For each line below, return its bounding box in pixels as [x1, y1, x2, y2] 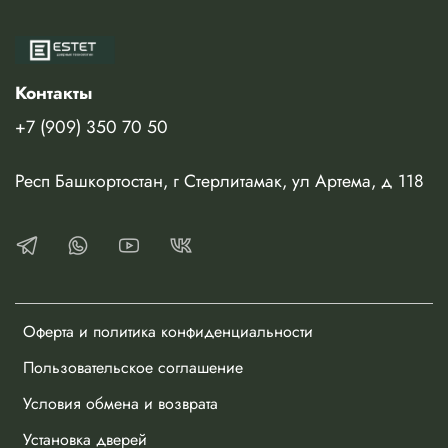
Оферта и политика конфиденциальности [23, 320, 313, 344]
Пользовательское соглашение [23, 356, 243, 380]
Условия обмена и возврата [23, 392, 218, 416]
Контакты [15, 80, 92, 107]
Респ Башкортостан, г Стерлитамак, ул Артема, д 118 [15, 168, 424, 195]
